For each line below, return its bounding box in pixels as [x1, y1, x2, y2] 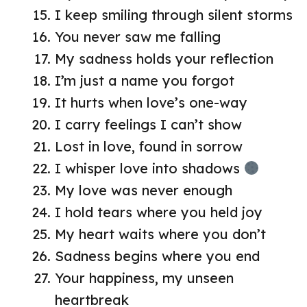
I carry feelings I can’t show [55, 115, 242, 133]
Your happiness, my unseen [55, 269, 234, 286]
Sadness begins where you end [55, 247, 260, 265]
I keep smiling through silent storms [55, 5, 293, 23]
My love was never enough [55, 181, 232, 199]
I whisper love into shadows [55, 159, 244, 177]
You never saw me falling [55, 27, 221, 45]
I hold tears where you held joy [55, 203, 262, 221]
